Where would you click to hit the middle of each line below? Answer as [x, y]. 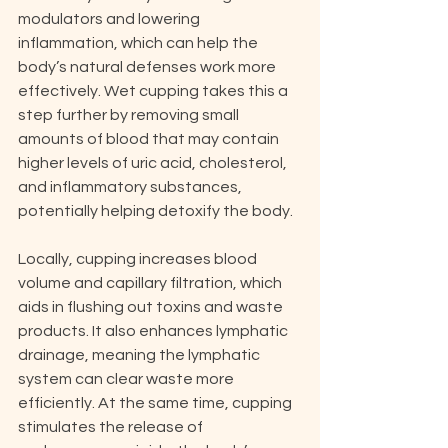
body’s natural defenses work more [148, 67]
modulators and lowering [110, 19]
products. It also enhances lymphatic [154, 331]
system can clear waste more [127, 379]
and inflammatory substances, [131, 187]
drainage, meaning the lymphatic [140, 355]
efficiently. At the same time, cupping [156, 403]
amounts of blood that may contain [150, 139]
